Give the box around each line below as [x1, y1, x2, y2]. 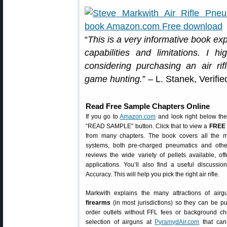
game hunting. [85, 74, 142, 84]
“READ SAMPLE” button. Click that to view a [86, 123, 209, 130]
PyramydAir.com [155, 218, 200, 225]
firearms [86, 199, 110, 206]
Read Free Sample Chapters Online [86, 102, 210, 110]
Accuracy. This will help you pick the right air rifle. [86, 171, 219, 178]
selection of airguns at [86, 218, 155, 225]
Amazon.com [120, 113, 156, 120]
